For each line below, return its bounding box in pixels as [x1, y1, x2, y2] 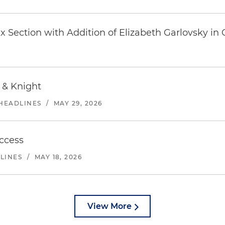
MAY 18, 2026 [34, 153, 82, 161]
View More [87, 201, 132, 211]
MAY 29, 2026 [54, 99, 102, 107]
